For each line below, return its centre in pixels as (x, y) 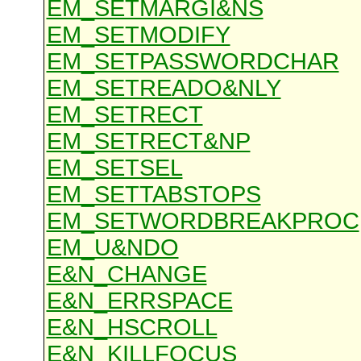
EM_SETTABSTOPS (154, 195)
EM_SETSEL (114, 168)
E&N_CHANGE (127, 274)
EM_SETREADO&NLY (164, 88)
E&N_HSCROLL (132, 328)
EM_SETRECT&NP (148, 141)
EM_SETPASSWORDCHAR (193, 62)
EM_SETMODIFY (138, 35)
